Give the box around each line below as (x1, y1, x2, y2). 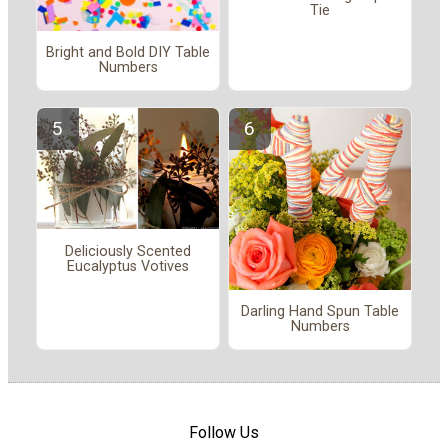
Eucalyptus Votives (67, 257, 189, 275)
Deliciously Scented (65, 242, 191, 260)
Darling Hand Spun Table (241, 303, 399, 321)
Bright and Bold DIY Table (46, 44, 210, 62)
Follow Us (189, 422, 259, 442)
